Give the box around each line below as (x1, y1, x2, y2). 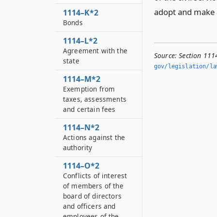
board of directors (63, 191, 122, 201)
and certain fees (63, 105, 116, 114)
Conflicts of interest (63, 171, 127, 180)
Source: (154, 51, 177, 60)
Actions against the (63, 133, 125, 142)
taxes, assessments (63, 94, 126, 104)
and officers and (63, 201, 116, 211)
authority (63, 143, 93, 152)
